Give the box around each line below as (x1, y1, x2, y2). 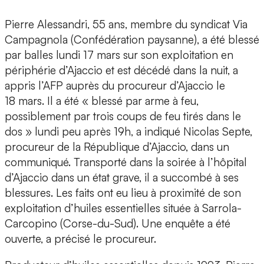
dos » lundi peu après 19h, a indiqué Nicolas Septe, (5, 124, 252, 139)
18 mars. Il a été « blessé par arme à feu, (5, 94, 199, 108)
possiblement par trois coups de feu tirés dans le (5, 109, 241, 124)
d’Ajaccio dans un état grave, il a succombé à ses (5, 170, 239, 185)
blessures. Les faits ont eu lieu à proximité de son (5, 186, 241, 200)
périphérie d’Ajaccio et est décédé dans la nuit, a (5, 63, 238, 78)
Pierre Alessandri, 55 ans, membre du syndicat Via (5, 17, 247, 32)
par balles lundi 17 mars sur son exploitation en (5, 48, 233, 62)
